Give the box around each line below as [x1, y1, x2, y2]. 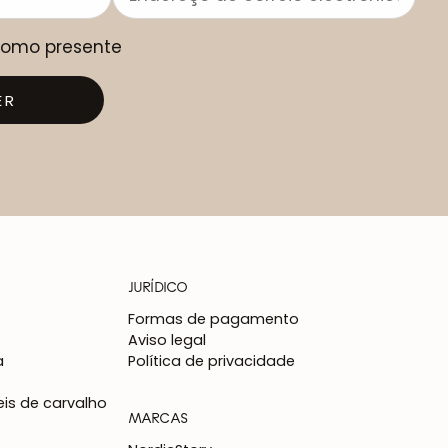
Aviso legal [128, 330, 206, 351]
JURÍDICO [128, 277, 188, 296]
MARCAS [128, 408, 187, 427]
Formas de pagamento [128, 309, 299, 330]
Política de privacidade [128, 351, 295, 372]
